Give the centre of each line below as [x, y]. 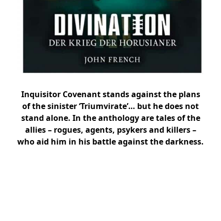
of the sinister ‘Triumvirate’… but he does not [110, 106]
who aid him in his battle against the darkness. [110, 142]
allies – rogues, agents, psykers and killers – [110, 130]
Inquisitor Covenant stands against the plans [110, 94]
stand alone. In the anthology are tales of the [110, 118]
